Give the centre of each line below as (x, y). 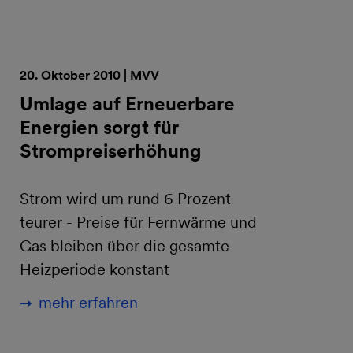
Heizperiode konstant (95, 269)
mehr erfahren (88, 303)
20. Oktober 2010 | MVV (89, 75)
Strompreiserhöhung (111, 151)
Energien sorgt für (99, 127)
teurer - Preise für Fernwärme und (138, 222)
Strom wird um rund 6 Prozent (125, 199)
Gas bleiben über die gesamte (124, 246)
